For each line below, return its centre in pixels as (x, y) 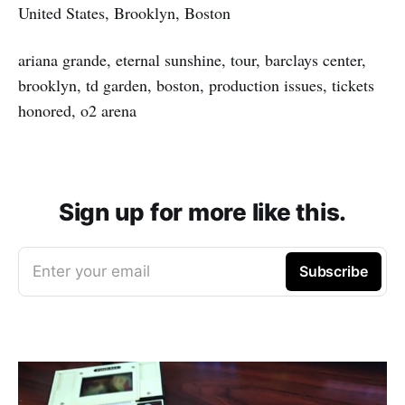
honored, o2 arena (77, 110)
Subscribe (333, 271)
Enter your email (91, 271)
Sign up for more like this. (202, 212)
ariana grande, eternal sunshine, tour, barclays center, (192, 59)
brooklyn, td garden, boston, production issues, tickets (196, 85)
